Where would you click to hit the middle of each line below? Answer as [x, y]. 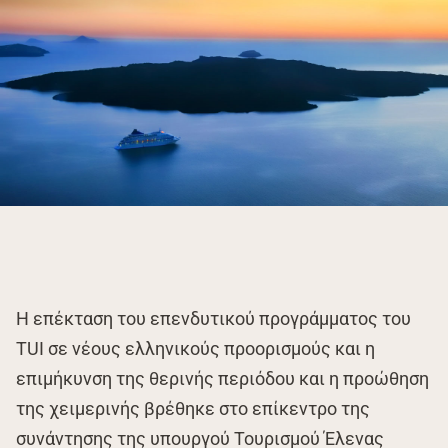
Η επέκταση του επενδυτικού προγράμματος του [213, 319]
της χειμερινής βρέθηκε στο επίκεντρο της [193, 409]
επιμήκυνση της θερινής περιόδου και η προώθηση [222, 379]
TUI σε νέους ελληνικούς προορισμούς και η [195, 349]
